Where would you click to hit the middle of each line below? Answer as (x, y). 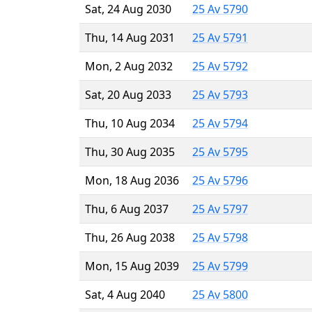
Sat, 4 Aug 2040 (125, 294)
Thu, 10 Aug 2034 (130, 123)
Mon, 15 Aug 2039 (132, 266)
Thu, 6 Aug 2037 (127, 209)
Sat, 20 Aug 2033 (128, 94)
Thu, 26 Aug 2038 (130, 237)
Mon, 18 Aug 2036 (132, 180)
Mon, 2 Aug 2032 (129, 66)
